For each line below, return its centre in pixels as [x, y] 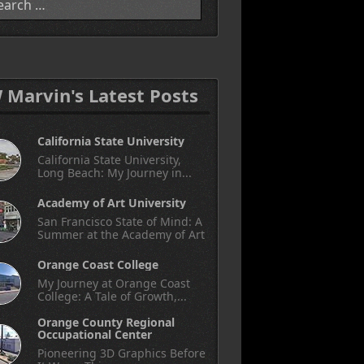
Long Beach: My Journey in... [115, 173]
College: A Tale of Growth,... [112, 296]
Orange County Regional [106, 322]
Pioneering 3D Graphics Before [121, 353]
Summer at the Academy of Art [121, 234]
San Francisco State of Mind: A [120, 221]
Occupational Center [95, 334]
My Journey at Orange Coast [114, 283]
